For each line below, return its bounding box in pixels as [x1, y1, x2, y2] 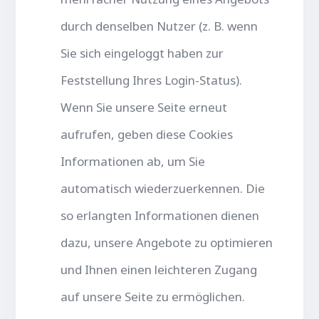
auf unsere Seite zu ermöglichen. [61, 288, 246, 305]
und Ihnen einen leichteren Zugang [61, 261, 258, 278]
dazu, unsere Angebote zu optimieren [61, 234, 273, 251]
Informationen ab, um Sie [61, 152, 206, 169]
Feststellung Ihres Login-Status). [61, 71, 243, 88]
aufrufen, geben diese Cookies [61, 125, 234, 142]
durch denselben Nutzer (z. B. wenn [61, 17, 258, 34]
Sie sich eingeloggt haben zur [61, 44, 224, 61]
